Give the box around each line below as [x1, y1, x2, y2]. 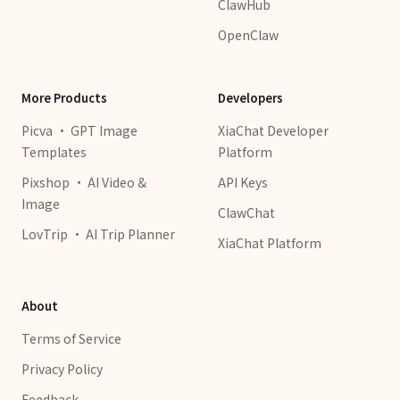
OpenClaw [218, 26, 279, 44]
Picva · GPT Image [21, 121, 137, 139]
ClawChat [218, 204, 275, 221]
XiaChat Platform [218, 234, 321, 252]
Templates [21, 143, 87, 161]
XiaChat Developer [218, 121, 329, 139]
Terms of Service [21, 329, 121, 347]
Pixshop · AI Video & [21, 173, 146, 191]
